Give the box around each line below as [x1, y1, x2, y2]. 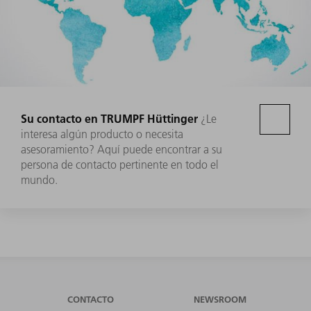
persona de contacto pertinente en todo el [21, 157, 219, 171]
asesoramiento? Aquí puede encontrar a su [21, 142, 222, 156]
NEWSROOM [194, 293, 247, 305]
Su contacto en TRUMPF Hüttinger [21, 110, 198, 126]
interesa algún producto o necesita [21, 126, 183, 141]
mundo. [21, 172, 58, 187]
